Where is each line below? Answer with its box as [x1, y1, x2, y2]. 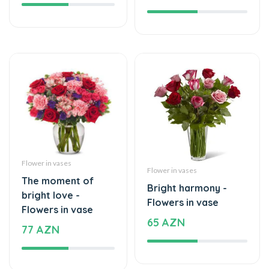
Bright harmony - [147, 145, 227, 157]
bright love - [22, 152, 80, 165]
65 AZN [147, 178, 185, 193]
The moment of [22, 138, 94, 150]
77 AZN [22, 186, 59, 200]
